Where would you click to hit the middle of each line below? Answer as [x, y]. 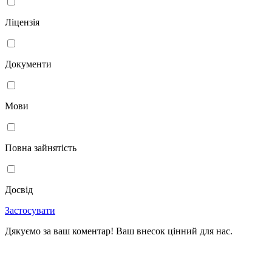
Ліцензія [22, 22]
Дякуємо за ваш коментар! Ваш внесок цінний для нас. [119, 231]
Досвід [19, 189]
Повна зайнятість [41, 148]
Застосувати [30, 210]
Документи [28, 64]
